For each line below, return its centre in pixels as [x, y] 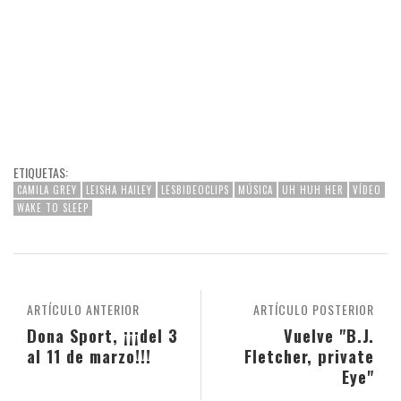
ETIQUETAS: [41, 172]
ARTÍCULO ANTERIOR [83, 309]
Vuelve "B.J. [329, 335]
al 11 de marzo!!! [89, 355]
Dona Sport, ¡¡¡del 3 [102, 335]
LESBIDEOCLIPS [195, 189]
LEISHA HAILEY [119, 189]
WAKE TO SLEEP [53, 207]
